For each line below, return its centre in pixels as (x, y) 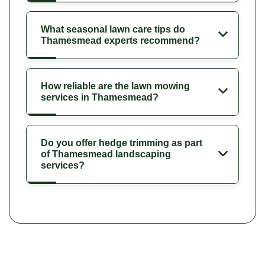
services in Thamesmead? (100, 98)
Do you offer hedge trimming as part (122, 143)
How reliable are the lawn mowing (115, 86)
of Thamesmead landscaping (106, 154)
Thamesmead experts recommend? (120, 41)
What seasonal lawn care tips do (113, 30)
